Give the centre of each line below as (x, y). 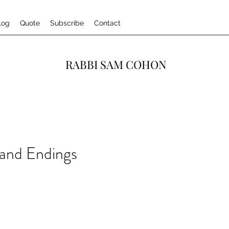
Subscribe (67, 23)
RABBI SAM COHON (116, 64)
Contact (107, 23)
